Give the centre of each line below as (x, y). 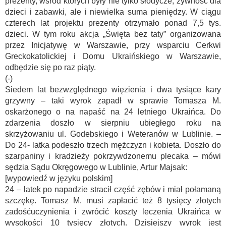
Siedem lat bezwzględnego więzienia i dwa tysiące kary (113, 90)
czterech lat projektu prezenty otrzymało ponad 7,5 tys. (113, 23)
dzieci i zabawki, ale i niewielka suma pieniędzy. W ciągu (113, 12)
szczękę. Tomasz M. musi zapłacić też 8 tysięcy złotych (113, 201)
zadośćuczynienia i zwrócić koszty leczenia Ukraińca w (113, 212)
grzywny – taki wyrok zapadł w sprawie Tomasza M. (113, 101)
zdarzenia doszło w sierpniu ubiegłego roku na (113, 123)
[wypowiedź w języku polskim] (59, 178)
